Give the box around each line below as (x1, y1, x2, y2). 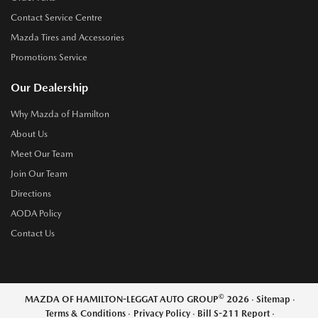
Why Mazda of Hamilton (11, 108, 109, 119)
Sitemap (256, 293, 291, 305)
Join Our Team (11, 168, 67, 179)
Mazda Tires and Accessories (11, 31, 124, 43)
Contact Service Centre (11, 11, 102, 23)
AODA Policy (11, 207, 62, 219)
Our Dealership (11, 80, 89, 94)
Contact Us (11, 227, 55, 238)
